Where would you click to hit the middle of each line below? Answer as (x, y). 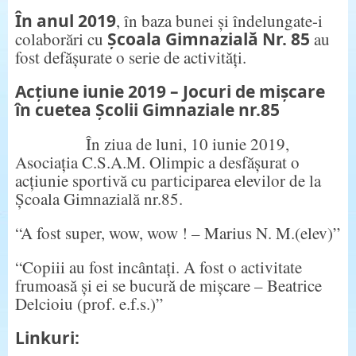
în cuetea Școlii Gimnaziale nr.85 (147, 109)
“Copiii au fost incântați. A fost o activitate (158, 267)
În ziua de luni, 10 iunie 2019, (152, 143)
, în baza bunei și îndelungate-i (219, 20)
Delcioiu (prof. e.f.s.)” (89, 303)
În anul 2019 (65, 20)
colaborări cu (61, 39)
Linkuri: (47, 337)
